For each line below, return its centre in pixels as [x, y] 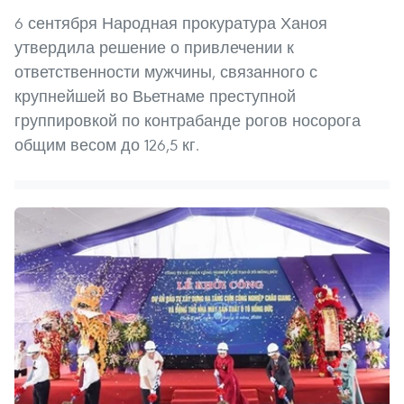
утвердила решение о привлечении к [154, 47]
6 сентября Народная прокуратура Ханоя [171, 23]
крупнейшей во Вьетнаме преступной [155, 96]
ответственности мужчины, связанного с [166, 71]
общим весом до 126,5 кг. [107, 144]
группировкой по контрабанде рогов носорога [188, 120]
